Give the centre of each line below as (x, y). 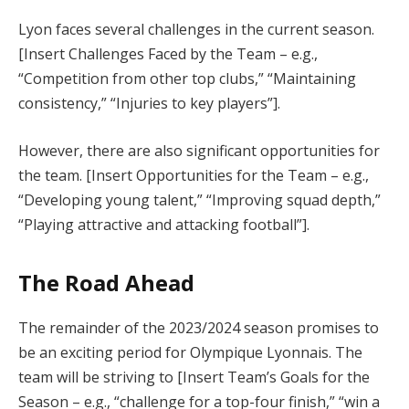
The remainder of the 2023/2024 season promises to (199, 328)
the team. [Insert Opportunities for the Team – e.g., (194, 175)
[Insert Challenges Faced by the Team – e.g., (168, 54)
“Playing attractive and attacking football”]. (164, 224)
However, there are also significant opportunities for (199, 150)
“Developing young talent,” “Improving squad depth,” (199, 199)
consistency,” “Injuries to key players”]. (149, 104)
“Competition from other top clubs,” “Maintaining (187, 79)
